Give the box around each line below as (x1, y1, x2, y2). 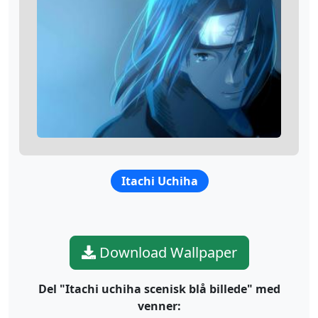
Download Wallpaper (95, 243, 237, 263)
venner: (137, 298, 181, 314)
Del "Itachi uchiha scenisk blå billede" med (38, 281, 280, 297)
